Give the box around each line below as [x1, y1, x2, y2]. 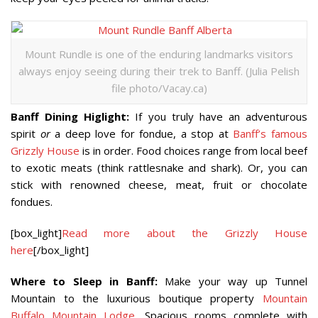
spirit [11, 126, 40, 141]
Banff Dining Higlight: [11, 109, 136, 124]
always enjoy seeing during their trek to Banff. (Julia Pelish [18, 64, 300, 78]
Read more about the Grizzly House [62, 226, 307, 240]
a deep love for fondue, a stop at [50, 126, 234, 141]
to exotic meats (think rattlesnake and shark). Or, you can [11, 160, 307, 175]
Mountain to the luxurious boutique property [11, 291, 263, 305]
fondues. [11, 194, 53, 209]
